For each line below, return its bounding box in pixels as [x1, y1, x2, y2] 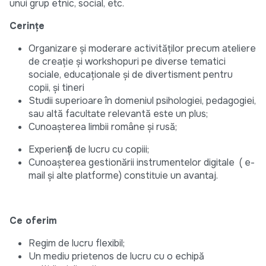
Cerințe [9, 20, 45, 33]
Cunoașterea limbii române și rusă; [28, 121, 177, 134]
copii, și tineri [28, 81, 84, 94]
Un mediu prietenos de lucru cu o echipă [28, 250, 204, 263]
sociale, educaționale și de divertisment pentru [28, 68, 233, 81]
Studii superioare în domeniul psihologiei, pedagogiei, [28, 94, 256, 107]
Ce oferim [9, 214, 57, 227]
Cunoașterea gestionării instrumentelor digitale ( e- [28, 156, 255, 169]
